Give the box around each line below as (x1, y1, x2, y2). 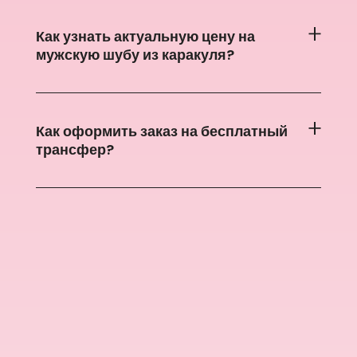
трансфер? (35, 139, 114, 159)
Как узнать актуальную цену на (35, 26, 255, 47)
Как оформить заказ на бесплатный (35, 120, 288, 141)
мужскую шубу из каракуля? (35, 45, 234, 65)
